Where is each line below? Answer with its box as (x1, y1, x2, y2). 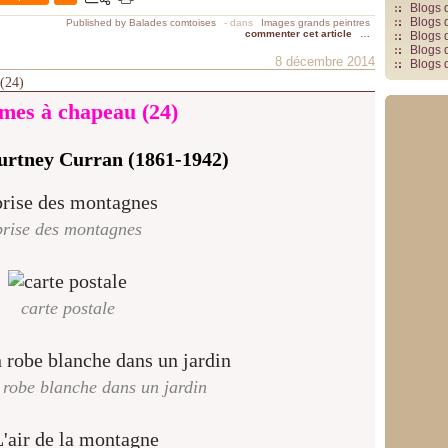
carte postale (20, 298, 115, 318)
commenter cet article (245, 28, 355, 39)
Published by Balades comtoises (66, 17, 216, 28)
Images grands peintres (261, 17, 370, 28)
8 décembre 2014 (275, 54, 375, 69)
